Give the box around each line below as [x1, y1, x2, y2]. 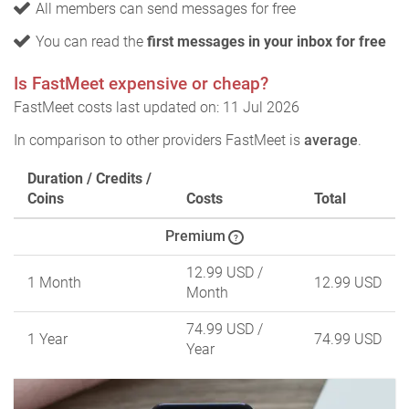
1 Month [27, 274, 81, 291]
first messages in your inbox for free [147, 33, 386, 50]
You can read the [36, 33, 147, 50]
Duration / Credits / [27, 170, 152, 187]
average [304, 131, 358, 149]
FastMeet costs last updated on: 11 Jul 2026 [14, 99, 299, 116]
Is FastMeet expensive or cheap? [14, 73, 268, 94]
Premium [165, 227, 225, 245]
